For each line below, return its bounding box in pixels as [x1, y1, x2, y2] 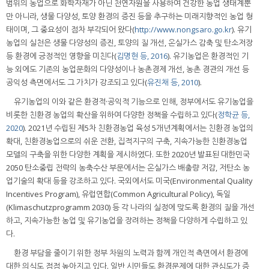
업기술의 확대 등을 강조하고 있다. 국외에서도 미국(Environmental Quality [6, 175, 253, 186]
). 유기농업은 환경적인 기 [168, 50, 249, 61]
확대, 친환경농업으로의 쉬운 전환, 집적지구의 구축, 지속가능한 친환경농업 [6, 135, 247, 147]
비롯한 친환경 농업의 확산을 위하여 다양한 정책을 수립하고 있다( [6, 109, 217, 120]
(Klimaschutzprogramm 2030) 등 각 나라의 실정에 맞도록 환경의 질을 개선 [6, 201, 255, 213]
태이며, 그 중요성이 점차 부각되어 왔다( [6, 23, 134, 35]
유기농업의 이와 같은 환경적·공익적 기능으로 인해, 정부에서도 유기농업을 [14, 95, 253, 107]
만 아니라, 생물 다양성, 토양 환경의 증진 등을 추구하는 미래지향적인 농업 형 [6, 10, 253, 22]
